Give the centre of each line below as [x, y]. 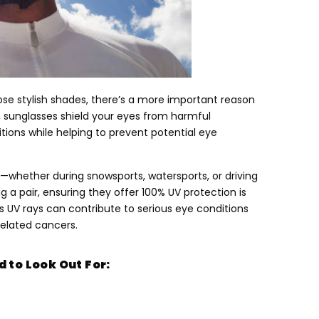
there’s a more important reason [173, 100]
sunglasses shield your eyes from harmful [107, 116]
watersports [178, 176]
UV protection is [207, 192]
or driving [235, 176]
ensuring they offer [91, 192]
